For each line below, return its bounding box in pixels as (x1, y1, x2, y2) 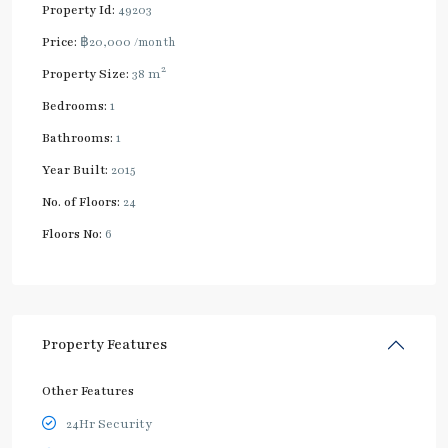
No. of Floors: (42, 193, 120, 210)
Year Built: (42, 161, 108, 178)
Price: (42, 33, 77, 50)
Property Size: (42, 65, 129, 82)
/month (134, 33, 176, 50)
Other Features (42, 382, 134, 399)
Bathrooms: (42, 129, 113, 146)
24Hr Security (66, 415, 152, 432)
